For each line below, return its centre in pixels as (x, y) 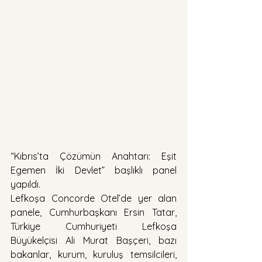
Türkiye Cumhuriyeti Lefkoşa (94, 226)
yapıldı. (25, 184)
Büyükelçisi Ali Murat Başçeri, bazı (94, 240)
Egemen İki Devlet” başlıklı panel (94, 170)
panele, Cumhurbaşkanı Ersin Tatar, (94, 212)
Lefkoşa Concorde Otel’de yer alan (94, 198)
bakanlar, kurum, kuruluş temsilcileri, (94, 254)
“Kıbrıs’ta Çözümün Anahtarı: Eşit (94, 156)
